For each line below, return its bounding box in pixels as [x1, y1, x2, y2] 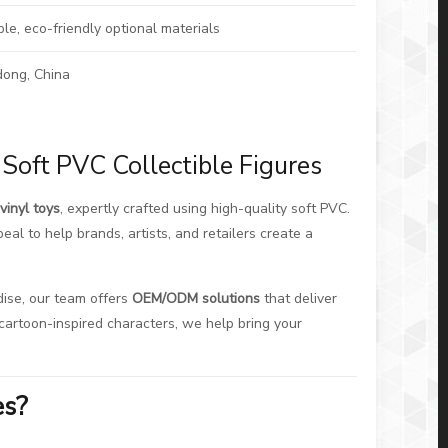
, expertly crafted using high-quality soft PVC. [60, 199, 351, 218]
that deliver [260, 289, 338, 308]
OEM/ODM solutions [132, 289, 261, 308]
